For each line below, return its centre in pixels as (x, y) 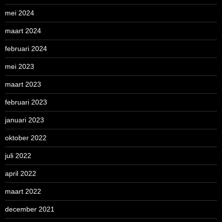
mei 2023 (20, 66)
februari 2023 (26, 102)
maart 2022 (23, 191)
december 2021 (30, 209)
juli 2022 (18, 156)
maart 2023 (23, 84)
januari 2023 (25, 120)
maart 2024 (23, 31)
